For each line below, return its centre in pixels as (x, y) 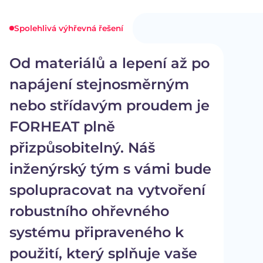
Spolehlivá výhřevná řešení (69, 28)
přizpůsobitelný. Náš (82, 148)
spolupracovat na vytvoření (107, 190)
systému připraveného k (97, 232)
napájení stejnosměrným (99, 85)
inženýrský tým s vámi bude (110, 169)
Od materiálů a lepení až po (109, 63)
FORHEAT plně (62, 127)
